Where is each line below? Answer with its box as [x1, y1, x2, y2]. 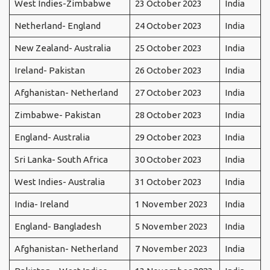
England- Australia [14, 132, 90, 143]
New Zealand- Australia [14, 43, 111, 54]
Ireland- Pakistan [14, 65, 85, 76]
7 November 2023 [134, 243, 208, 254]
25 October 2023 [134, 43, 202, 54]
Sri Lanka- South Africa [14, 154, 108, 165]
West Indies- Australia [14, 177, 105, 187]
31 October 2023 [134, 177, 202, 187]
